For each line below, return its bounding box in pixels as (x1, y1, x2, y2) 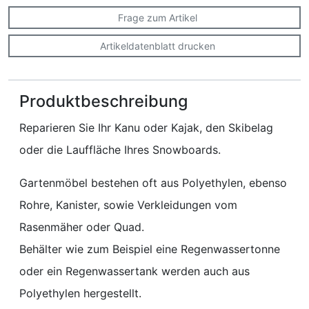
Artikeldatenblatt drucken (99, 40, 215, 52)
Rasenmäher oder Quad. (19, 220, 144, 235)
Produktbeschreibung (19, 91, 188, 112)
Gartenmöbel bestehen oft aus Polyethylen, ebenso (19, 176, 287, 190)
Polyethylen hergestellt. (19, 286, 141, 301)
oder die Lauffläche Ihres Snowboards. (19, 143, 221, 157)
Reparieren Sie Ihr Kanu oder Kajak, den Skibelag (19, 121, 273, 135)
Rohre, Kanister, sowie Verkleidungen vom (19, 198, 237, 212)
